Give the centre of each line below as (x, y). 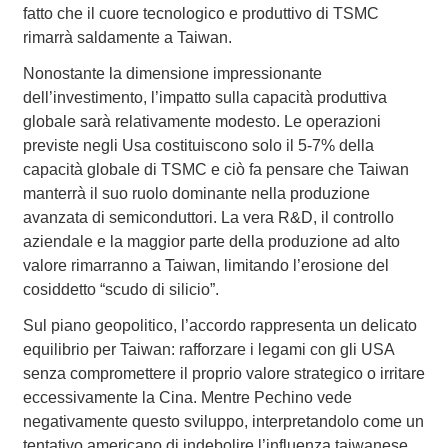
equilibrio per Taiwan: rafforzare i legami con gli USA (208, 350)
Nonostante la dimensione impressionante (172, 74)
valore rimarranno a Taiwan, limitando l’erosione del (205, 266)
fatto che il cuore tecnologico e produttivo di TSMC (200, 14)
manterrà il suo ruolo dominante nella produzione (196, 194)
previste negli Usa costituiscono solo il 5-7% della (198, 146)
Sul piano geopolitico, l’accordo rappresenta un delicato (219, 326)
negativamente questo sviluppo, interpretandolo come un (223, 422)
